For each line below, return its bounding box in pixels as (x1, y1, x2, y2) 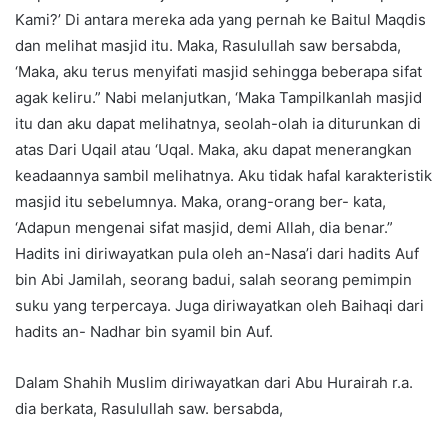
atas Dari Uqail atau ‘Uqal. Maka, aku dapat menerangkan (15, 139, 412, 159)
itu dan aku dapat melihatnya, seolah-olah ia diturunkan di (15, 113, 421, 133)
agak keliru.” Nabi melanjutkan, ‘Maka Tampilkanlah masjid (15, 87, 422, 107)
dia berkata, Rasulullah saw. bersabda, (15, 398, 283, 418)
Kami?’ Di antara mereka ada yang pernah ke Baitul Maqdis (15, 9, 426, 29)
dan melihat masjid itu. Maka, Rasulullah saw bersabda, (15, 35, 401, 55)
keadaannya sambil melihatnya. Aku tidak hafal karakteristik (15, 165, 432, 185)
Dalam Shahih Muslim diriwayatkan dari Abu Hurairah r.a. (15, 372, 413, 392)
